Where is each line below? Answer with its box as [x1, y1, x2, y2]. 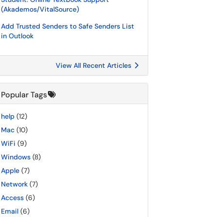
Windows [1, 153, 31, 161]
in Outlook [1, 31, 33, 40]
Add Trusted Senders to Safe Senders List [1, 22, 134, 31]
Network [1, 180, 28, 188]
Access [1, 193, 24, 202]
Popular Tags [1, 90, 47, 100]
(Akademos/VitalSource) [1, 5, 79, 14]
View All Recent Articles [56, 61, 133, 70]
